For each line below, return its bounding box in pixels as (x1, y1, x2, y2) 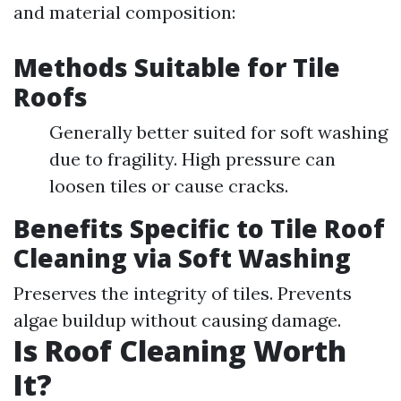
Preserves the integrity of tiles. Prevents (13, 282, 352, 304)
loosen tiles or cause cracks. (49, 175, 288, 197)
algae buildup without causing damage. (13, 309, 341, 331)
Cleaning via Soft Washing (13, 241, 351, 275)
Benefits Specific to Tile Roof (13, 211, 385, 245)
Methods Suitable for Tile (13, 50, 340, 84)
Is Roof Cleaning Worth (13, 331, 346, 370)
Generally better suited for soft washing (49, 121, 388, 143)
